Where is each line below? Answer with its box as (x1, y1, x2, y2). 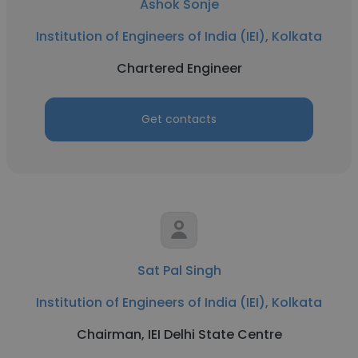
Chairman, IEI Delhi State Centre (76, 325, 282, 344)
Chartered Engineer (116, 59, 242, 78)
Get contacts (141, 111, 217, 127)
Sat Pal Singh (137, 261, 221, 280)
